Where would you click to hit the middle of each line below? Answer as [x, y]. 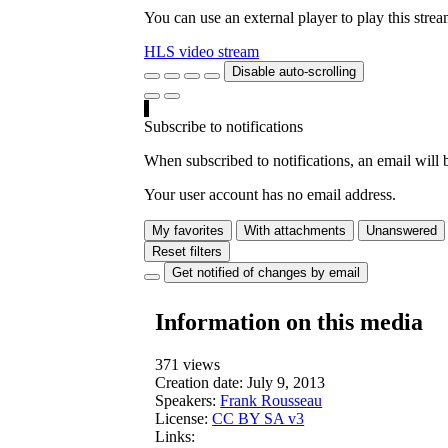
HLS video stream [201, 52]
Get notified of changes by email [266, 273]
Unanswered [401, 231]
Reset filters [187, 252]
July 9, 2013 [286, 383]
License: [182, 419]
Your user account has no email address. [270, 195]
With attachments [295, 231]
